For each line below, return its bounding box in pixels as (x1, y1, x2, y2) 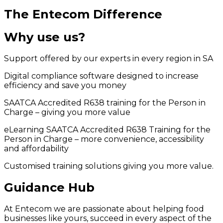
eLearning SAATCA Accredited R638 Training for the (4, 125, 211, 135)
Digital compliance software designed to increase (4, 71, 199, 81)
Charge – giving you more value (4, 108, 130, 117)
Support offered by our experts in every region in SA (4, 54, 213, 64)
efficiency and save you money (4, 81, 126, 91)
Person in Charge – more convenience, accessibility (4, 134, 204, 144)
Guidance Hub (4, 180, 95, 195)
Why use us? (4, 30, 85, 45)
